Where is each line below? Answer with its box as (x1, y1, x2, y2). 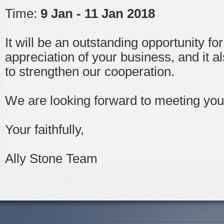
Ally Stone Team (5, 151, 97, 165)
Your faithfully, (5, 122, 84, 136)
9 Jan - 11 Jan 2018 (40, 6, 158, 20)
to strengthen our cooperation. (5, 64, 174, 78)
